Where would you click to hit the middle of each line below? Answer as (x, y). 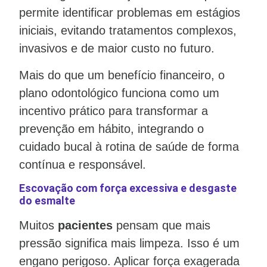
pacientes (85, 225)
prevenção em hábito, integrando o (111, 128)
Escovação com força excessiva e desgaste (128, 188)
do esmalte (47, 200)
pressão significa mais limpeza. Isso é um (129, 243)
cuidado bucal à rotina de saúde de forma (129, 146)
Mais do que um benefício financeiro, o (122, 75)
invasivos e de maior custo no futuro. (119, 49)
